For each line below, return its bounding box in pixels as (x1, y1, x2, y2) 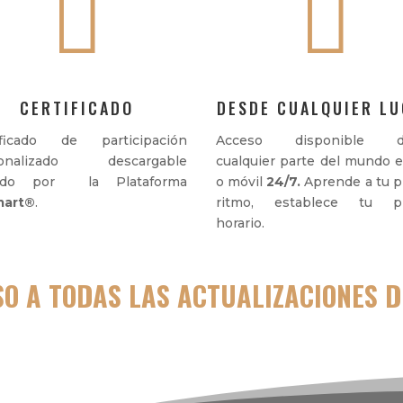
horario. (216, 215, 265, 232)
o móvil (216, 174, 267, 191)
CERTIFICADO (20, 96, 135, 121)
